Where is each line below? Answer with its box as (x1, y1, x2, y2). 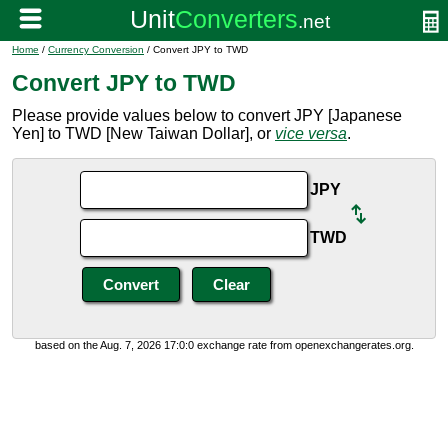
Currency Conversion (48, 44, 144, 55)
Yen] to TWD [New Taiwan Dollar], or (12, 125, 275, 142)
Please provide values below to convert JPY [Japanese (12, 107, 402, 124)
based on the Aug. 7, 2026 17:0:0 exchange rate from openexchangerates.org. (34, 339, 414, 351)
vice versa (275, 125, 347, 142)
